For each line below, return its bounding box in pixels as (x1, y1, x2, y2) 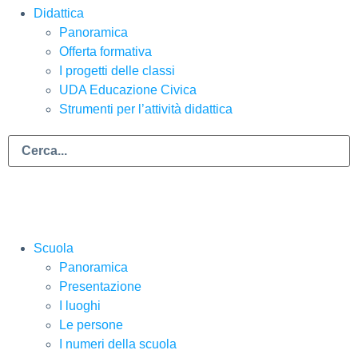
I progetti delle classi (59, 64, 175, 78)
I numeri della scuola (59, 337, 177, 352)
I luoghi (59, 299, 101, 313)
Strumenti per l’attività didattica (59, 102, 233, 117)
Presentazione (59, 280, 141, 294)
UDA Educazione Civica (59, 83, 197, 97)
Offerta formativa (59, 45, 152, 59)
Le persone (59, 318, 123, 332)
